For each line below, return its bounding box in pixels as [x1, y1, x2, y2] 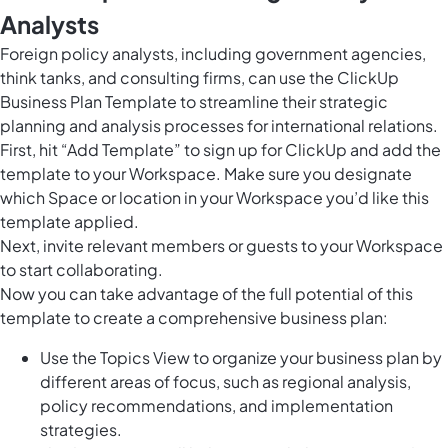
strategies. [40, 419, 122, 441]
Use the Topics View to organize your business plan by [40, 347, 442, 369]
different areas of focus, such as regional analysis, [40, 371, 411, 393]
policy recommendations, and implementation [40, 395, 393, 417]
